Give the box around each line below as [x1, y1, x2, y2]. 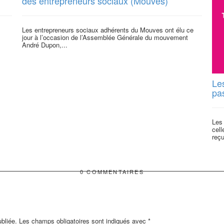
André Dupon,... [22, 40, 67, 50]
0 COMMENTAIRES [80, 167, 144, 176]
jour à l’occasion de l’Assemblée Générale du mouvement [22, 32, 188, 42]
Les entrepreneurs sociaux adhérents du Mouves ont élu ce [22, 25, 193, 35]
